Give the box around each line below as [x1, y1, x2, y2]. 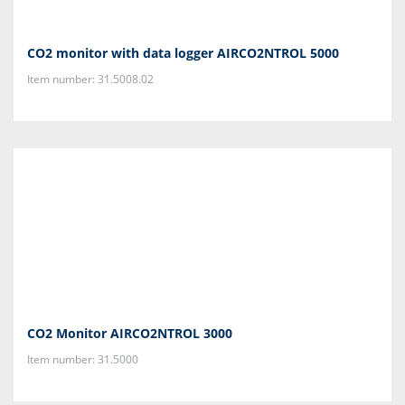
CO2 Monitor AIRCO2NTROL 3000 [27, 325, 232, 342]
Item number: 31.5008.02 [27, 71, 154, 87]
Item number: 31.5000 [27, 352, 138, 367]
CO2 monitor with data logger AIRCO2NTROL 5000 [27, 44, 339, 61]
